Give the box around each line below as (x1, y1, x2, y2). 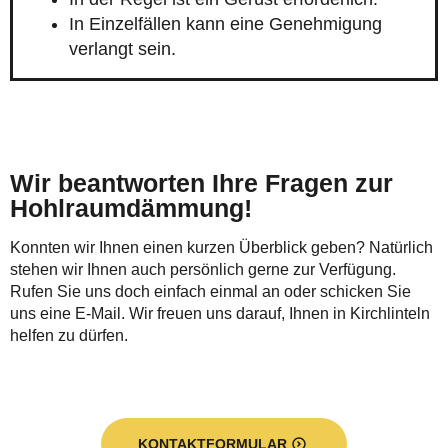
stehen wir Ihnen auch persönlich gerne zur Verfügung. (10, 261, 396, 279)
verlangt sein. (69, 39, 176, 60)
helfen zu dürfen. (10, 327, 128, 345)
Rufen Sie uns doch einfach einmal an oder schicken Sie (10, 283, 411, 301)
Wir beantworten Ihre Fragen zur (10, 169, 393, 198)
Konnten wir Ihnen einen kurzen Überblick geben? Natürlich (10, 239, 433, 257)
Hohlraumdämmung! (10, 194, 252, 223)
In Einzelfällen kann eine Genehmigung (69, 14, 382, 35)
